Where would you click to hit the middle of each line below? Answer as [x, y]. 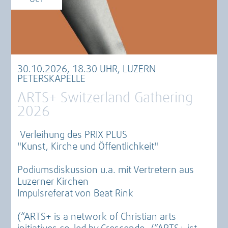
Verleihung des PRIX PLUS [73, 135]
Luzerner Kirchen [53, 182]
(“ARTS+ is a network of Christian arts [97, 217]
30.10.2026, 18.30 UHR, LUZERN [87, 69]
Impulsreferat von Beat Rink [77, 193]
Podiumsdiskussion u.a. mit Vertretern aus [106, 170]
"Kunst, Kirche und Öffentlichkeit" [88, 147]
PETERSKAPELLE [52, 79]
